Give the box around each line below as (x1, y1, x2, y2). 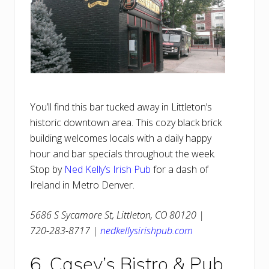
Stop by (30, 163, 64, 177)
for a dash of (151, 163, 208, 177)
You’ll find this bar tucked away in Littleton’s (30, 100, 212, 114)
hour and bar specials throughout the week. (30, 147, 216, 161)
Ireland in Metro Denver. (30, 178, 134, 192)
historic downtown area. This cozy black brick (30, 116, 222, 130)
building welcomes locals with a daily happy (30, 131, 211, 145)
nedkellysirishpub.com (100, 224, 193, 238)
